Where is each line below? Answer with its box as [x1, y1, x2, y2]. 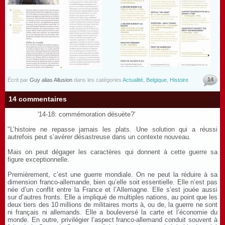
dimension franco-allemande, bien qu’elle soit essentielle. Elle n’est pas [8, 178, 217, 186]
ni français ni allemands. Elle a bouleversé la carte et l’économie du [8, 208, 217, 216]
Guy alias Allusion [30, 76, 72, 83]
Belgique [146, 76, 167, 83]
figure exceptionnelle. [8, 155, 69, 163]
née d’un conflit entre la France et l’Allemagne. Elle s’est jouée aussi [8, 185, 217, 193]
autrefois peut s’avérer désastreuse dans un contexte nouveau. [8, 133, 191, 141]
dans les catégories [72, 76, 123, 83]
